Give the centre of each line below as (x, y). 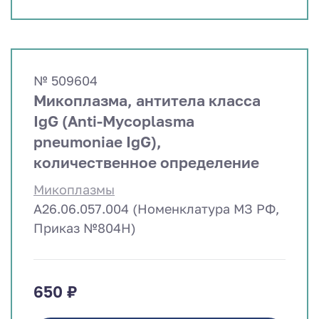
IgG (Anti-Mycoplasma (114, 121)
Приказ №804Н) (85, 228)
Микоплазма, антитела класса (147, 101)
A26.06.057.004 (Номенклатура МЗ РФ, (156, 209)
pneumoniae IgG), (98, 142)
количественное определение (146, 163)
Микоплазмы (74, 190)
